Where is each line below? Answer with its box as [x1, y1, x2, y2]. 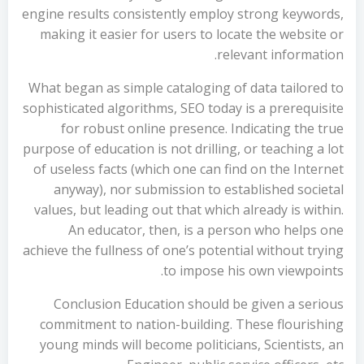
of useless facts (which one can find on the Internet [33, 160, 344, 178]
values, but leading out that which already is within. [34, 201, 344, 219]
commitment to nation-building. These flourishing [40, 315, 344, 333]
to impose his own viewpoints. [163, 262, 344, 279]
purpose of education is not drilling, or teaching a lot [23, 140, 344, 158]
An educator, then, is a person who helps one [68, 221, 344, 239]
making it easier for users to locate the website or [40, 25, 344, 43]
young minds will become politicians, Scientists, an [40, 336, 344, 353]
